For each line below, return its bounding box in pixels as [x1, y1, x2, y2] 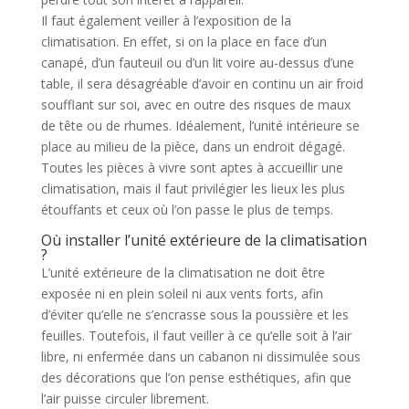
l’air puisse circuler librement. [40, 389, 209, 407]
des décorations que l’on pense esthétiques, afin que [40, 368, 351, 386]
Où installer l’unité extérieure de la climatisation [40, 229, 367, 250]
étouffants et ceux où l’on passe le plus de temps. [40, 200, 333, 218]
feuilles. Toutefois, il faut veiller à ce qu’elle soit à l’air [40, 326, 351, 344]
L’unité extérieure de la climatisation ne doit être [40, 263, 325, 281]
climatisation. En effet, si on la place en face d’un [40, 32, 327, 50]
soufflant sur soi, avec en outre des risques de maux [40, 95, 351, 113]
